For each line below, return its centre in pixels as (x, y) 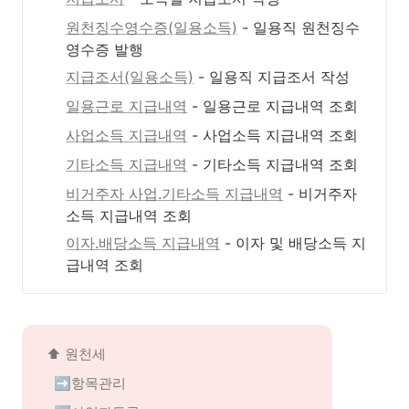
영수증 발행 (105, 49)
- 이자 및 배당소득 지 (294, 243)
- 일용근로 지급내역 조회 (273, 106)
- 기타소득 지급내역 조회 (273, 164)
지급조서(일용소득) (130, 77)
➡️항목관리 (90, 383)
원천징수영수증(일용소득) (152, 27)
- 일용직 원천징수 (299, 27)
